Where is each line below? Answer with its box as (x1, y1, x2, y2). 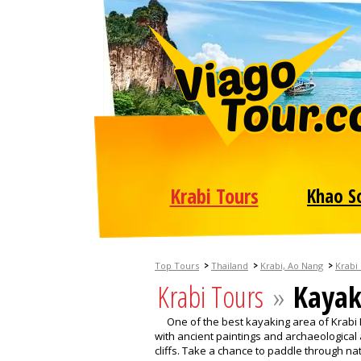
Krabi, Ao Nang (260, 259, 323, 272)
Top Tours (155, 259, 199, 272)
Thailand (211, 259, 248, 272)
